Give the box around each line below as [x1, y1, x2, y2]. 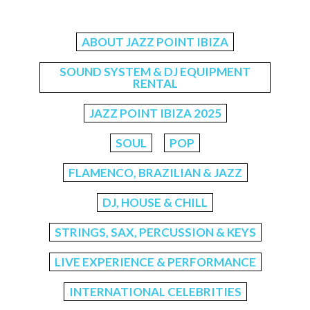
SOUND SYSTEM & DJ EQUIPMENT [60, 64, 250, 80]
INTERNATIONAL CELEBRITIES [69, 284, 241, 300]
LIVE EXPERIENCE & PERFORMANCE [54, 255, 256, 270]
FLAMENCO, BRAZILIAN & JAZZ [68, 165, 242, 181]
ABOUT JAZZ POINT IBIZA [82, 35, 228, 50]
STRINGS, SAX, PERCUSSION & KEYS [54, 225, 256, 240]
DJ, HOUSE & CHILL [102, 195, 208, 210]
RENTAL [132, 76, 178, 91]
